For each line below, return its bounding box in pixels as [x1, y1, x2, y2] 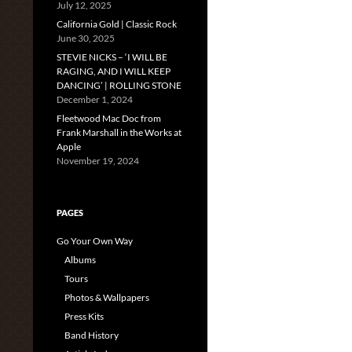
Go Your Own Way [57, 235, 133, 247]
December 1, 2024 [57, 93, 133, 105]
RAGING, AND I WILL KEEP [57, 65, 170, 77]
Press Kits [64, 310, 104, 322]
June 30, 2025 [57, 32, 115, 44]
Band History [64, 329, 119, 341]
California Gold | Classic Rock [57, 18, 177, 30]
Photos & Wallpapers [64, 291, 149, 303]
